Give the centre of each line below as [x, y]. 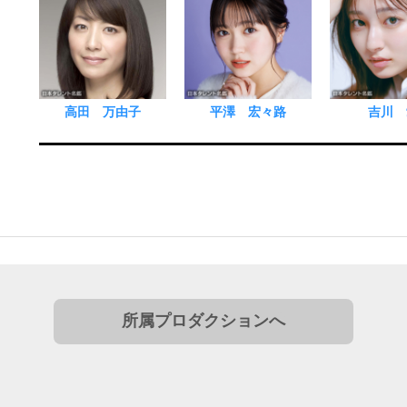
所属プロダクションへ [203, 321]
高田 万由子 [103, 112]
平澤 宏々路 [248, 112]
